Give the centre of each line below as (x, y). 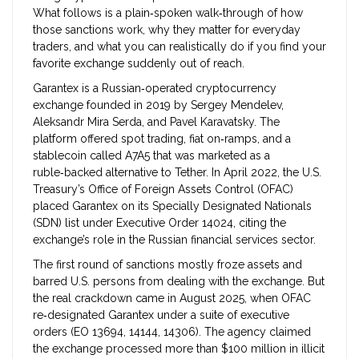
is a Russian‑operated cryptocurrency (177, 89)
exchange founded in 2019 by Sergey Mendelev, (158, 105)
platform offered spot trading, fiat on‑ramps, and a (162, 139)
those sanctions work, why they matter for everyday (167, 30)
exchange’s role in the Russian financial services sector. (174, 240)
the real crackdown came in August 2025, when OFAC (172, 298)
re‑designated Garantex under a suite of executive (161, 315)
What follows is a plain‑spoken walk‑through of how (168, 13)
